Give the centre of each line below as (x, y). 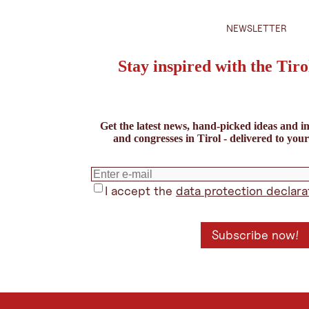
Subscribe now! (255, 235)
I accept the (140, 190)
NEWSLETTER (257, 28)
